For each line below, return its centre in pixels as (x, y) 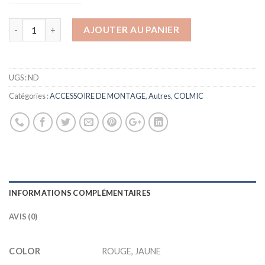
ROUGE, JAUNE (132, 251)
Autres (160, 96)
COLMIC (189, 96)
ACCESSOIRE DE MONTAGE (98, 96)
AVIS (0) (23, 216)
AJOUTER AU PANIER (132, 30)
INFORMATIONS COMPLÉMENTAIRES (80, 193)
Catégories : (29, 96)
